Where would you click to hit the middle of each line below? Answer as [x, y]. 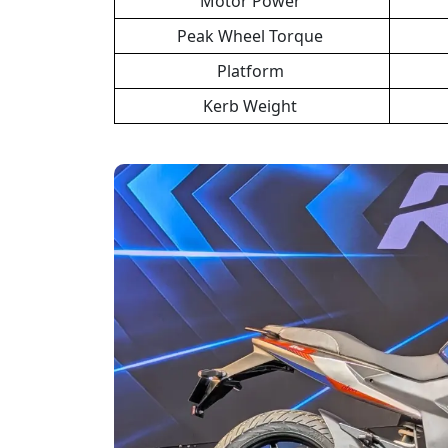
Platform [252, 70]
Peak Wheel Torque [252, 35]
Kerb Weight [252, 105]
